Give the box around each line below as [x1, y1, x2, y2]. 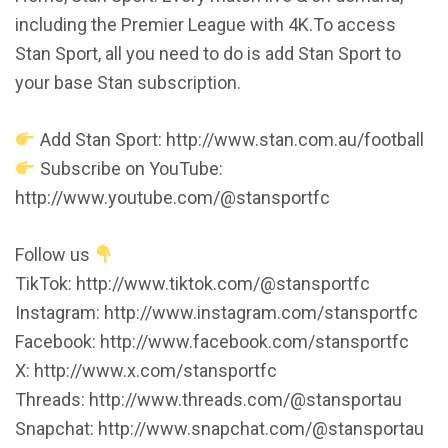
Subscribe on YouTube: [35, 158, 223, 180]
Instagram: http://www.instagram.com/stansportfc [15, 302, 418, 324]
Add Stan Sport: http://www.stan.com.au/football [35, 129, 424, 151]
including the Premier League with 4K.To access [15, 14, 396, 36]
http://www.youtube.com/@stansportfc [15, 187, 330, 209]
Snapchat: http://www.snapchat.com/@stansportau [15, 418, 424, 440]
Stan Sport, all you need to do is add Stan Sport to [15, 43, 401, 65]
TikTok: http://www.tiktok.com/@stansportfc [15, 273, 370, 295]
